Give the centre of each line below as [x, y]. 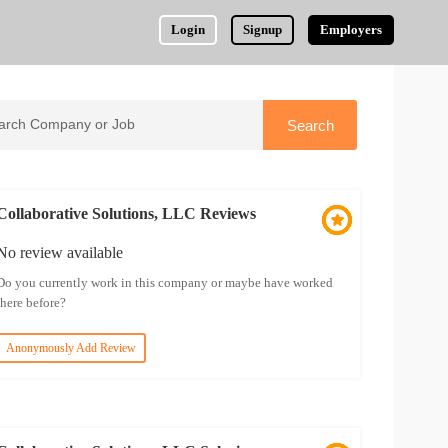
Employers [351, 29]
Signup [263, 29]
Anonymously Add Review [70, 348]
